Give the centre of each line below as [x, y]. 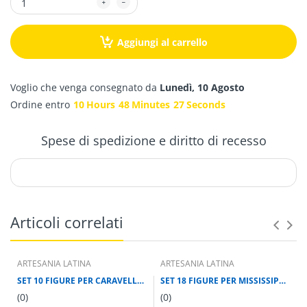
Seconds [206, 105]
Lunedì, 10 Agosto [202, 88]
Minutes [151, 105]
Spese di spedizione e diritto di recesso [153, 141]
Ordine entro [40, 105]
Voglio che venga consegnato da [85, 88]
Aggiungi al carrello [162, 42]
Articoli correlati [67, 222]
